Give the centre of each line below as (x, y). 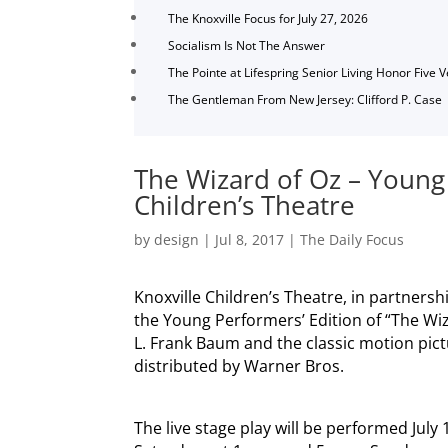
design (177, 239)
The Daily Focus (352, 239)
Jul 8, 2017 (250, 239)
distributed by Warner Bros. (239, 365)
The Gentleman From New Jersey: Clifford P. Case (305, 100)
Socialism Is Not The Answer (247, 46)
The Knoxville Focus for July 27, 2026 (268, 19)
